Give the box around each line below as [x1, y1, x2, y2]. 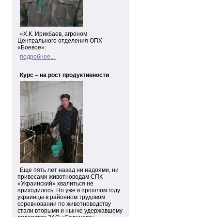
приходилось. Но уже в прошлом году [17, 187, 120, 194]
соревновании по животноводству [17, 201, 111, 207]
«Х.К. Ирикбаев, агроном [20, 31, 87, 37]
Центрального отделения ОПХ [17, 37, 102, 44]
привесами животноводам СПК [17, 173, 103, 180]
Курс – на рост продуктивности [20, 72, 109, 78]
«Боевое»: [17, 44, 46, 51]
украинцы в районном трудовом [17, 194, 105, 201]
